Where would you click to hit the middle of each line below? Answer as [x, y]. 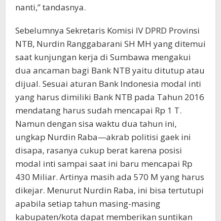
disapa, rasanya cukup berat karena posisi [99, 150]
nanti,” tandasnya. [51, 7]
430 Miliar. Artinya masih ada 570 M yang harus [110, 177]
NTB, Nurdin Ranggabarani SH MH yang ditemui [110, 43]
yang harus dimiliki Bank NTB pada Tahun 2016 [110, 97]
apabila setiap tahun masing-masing [88, 203]
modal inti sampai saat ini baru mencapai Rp [104, 163]
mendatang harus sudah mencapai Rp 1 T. [99, 110]
